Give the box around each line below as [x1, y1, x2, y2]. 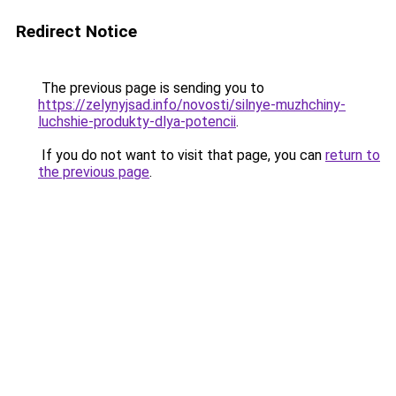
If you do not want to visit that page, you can [38, 147, 325, 164]
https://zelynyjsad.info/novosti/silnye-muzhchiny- [38, 96, 346, 113]
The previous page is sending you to [38, 80, 264, 96]
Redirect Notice [16, 21, 137, 42]
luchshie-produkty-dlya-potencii [38, 113, 236, 130]
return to [325, 147, 380, 164]
